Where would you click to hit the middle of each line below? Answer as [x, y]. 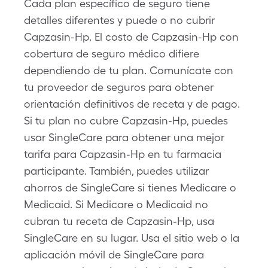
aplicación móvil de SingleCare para [114, 255]
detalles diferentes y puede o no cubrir [119, 20]
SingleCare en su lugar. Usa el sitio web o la [132, 238]
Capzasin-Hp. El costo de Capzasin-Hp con [131, 37]
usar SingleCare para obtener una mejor [124, 137]
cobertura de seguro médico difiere [112, 54]
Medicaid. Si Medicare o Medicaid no [116, 204]
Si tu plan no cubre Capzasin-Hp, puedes [126, 121]
